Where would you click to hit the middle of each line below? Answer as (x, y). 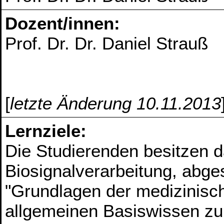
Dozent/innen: (63, 23)
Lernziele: (46, 131)
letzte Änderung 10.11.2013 (116, 103)
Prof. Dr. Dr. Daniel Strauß (107, 43)
